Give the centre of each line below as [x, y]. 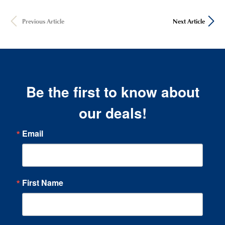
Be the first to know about [113, 91]
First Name [43, 182]
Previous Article [43, 21]
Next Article [189, 21]
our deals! [113, 113]
